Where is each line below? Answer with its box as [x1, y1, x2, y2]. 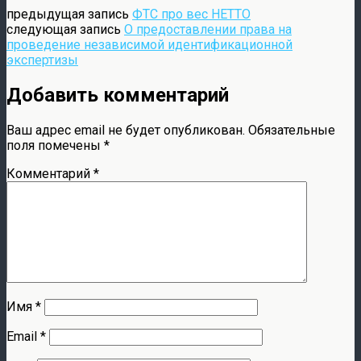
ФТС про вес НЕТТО [132, 6, 251, 22]
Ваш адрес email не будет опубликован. [6, 122, 245, 138]
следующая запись [6, 21, 124, 37]
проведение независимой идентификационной [6, 36, 293, 52]
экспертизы [6, 52, 78, 68]
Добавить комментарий [6, 83, 229, 106]
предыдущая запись [6, 6, 132, 22]
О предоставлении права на [124, 21, 292, 37]
